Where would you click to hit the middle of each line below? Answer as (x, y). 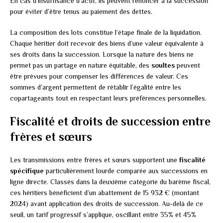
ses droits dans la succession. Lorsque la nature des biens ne (102, 55)
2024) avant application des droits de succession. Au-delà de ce (107, 204)
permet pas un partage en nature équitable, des (81, 65)
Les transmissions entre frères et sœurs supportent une (95, 160)
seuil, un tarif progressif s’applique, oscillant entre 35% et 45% (103, 215)
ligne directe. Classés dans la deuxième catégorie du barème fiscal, (110, 182)
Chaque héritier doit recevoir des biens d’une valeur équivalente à (107, 44)
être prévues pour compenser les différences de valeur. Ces (99, 76)
